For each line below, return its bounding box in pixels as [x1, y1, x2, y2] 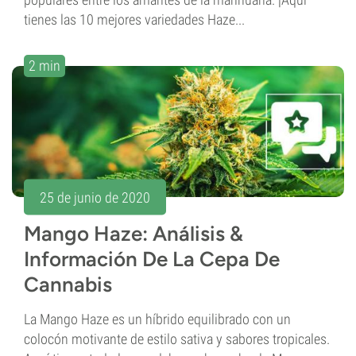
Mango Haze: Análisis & [24, 221, 243, 247]
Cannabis [24, 272, 112, 298]
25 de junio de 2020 [40, 188, 150, 206]
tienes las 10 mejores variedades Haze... [24, 11, 245, 29]
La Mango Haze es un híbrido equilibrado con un [24, 311, 291, 328]
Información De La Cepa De [24, 246, 280, 273]
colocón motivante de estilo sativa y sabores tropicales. [24, 331, 330, 348]
